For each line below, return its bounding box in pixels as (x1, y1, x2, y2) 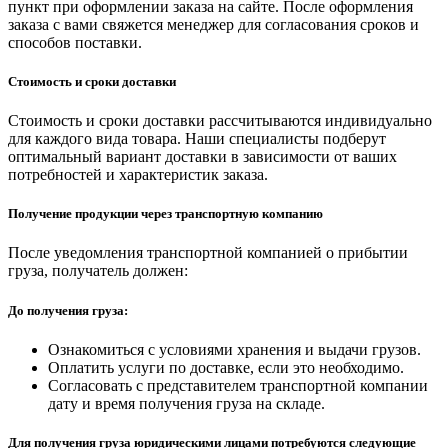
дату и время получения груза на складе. (48, 394, 325, 412)
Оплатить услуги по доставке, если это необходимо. (48, 358, 404, 376)
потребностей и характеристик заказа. (8, 166, 268, 184)
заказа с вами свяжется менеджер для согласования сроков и (8, 15, 419, 33)
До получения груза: (8, 302, 128, 318)
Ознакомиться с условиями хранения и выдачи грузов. (48, 340, 421, 358)
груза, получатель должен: (8, 262, 188, 280)
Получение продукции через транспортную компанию (8, 206, 323, 222)
